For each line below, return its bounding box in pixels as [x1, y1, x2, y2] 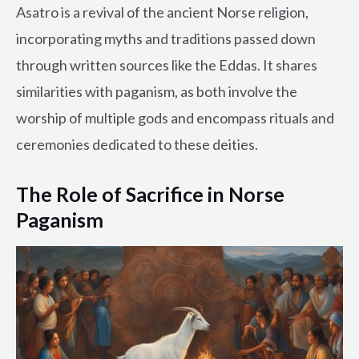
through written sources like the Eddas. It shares [16, 55, 317, 74]
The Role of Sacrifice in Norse [16, 181, 284, 206]
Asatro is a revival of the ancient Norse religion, [16, 2, 309, 21]
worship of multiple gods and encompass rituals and [16, 108, 334, 127]
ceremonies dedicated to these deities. [16, 135, 258, 153]
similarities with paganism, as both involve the [16, 82, 297, 100]
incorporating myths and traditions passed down [16, 29, 316, 47]
